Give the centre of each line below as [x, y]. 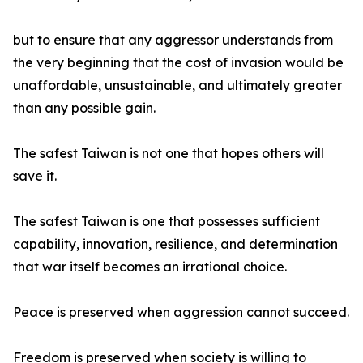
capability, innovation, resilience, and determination [175, 244]
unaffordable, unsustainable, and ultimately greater [177, 85]
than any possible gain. [84, 108]
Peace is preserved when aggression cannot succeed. [181, 312]
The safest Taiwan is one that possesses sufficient [167, 222]
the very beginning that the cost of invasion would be [178, 63]
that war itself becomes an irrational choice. [150, 267]
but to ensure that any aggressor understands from [173, 40]
